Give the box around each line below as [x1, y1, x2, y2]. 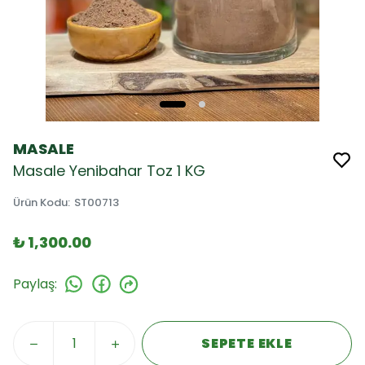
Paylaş [13, 274, 55, 293]
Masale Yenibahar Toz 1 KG [13, 161, 205, 181]
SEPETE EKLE [201, 334, 292, 353]
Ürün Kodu [13, 195, 68, 210]
